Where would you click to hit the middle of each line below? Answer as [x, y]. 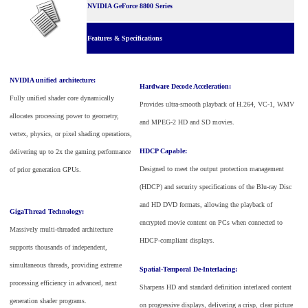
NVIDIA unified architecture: [53, 80]
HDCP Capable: [163, 151]
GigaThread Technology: [47, 211]
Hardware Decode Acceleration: [185, 86]
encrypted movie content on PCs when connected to [211, 222]
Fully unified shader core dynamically [62, 98]
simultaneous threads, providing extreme [66, 265]
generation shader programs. [48, 300]
